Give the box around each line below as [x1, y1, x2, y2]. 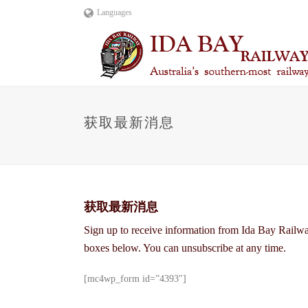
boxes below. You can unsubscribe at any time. [84, 242, 286, 254]
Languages [96, 8, 132, 17]
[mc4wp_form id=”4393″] [84, 274, 186, 284]
